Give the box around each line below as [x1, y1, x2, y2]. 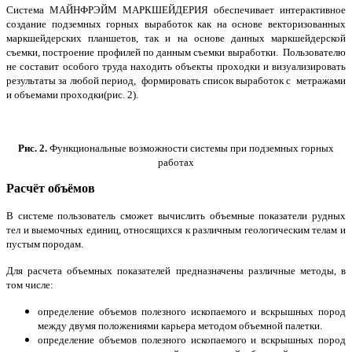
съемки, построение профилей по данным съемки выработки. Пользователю [6, 46, 346, 59]
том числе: [6, 279, 53, 291]
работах [158, 156, 194, 169]
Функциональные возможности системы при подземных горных [47, 142, 334, 155]
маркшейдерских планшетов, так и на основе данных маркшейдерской [6, 32, 346, 45]
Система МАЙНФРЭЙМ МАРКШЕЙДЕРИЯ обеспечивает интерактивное [6, 4, 346, 16]
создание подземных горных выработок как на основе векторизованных [6, 18, 346, 31]
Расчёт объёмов [6, 181, 95, 196]
